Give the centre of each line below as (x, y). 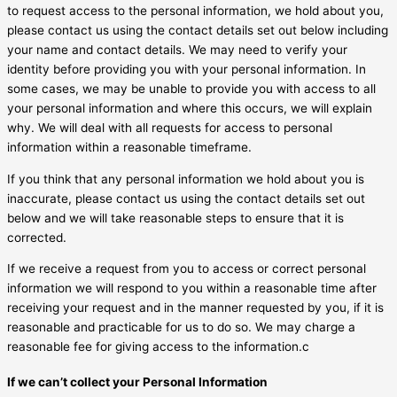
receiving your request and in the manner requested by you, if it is (195, 308)
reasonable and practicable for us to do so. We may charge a (181, 327)
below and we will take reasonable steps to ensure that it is (175, 218)
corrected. (37, 237)
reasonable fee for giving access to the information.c (158, 347)
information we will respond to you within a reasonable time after (192, 288)
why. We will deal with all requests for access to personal (170, 127)
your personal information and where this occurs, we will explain (190, 108)
